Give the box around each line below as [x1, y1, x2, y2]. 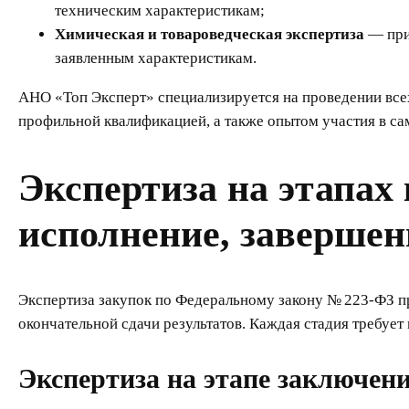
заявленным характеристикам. [55, 49, 257, 68]
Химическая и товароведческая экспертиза [55, 26, 364, 44]
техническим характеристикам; [55, 2, 265, 20]
